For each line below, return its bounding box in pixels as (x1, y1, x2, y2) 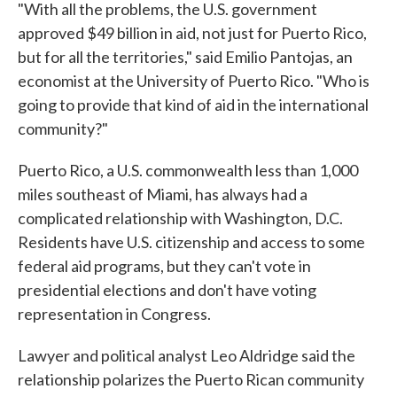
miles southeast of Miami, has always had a (18, 184, 307, 204)
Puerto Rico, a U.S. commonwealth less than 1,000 (18, 160, 358, 180)
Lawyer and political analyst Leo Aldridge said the (18, 346, 355, 365)
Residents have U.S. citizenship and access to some (18, 232, 365, 252)
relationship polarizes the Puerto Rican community (18, 370, 364, 389)
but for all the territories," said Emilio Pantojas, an (18, 47, 353, 66)
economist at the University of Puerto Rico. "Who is (18, 71, 370, 90)
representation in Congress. (18, 304, 211, 323)
